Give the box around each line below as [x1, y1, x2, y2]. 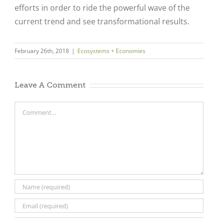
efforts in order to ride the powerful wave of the [15, 2, 190, 14]
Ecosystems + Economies [77, 47, 145, 55]
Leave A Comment [15, 81, 86, 90]
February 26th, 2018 [15, 47, 69, 55]
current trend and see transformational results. [15, 16, 189, 27]
